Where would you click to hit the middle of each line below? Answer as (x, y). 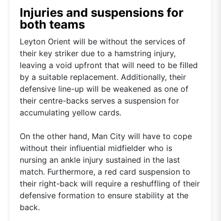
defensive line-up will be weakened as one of (104, 89)
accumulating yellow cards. (71, 112)
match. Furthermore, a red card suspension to (105, 171)
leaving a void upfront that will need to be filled (109, 65)
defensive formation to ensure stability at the (104, 195)
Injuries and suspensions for (102, 12)
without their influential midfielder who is (96, 148)
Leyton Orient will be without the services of (103, 41)
